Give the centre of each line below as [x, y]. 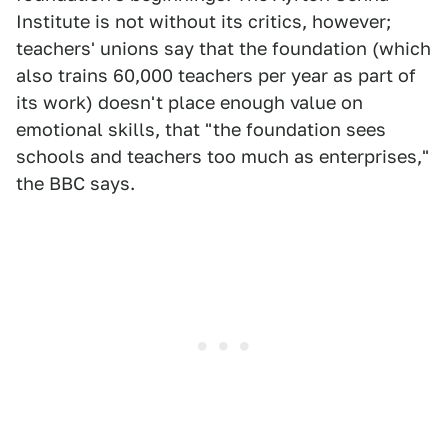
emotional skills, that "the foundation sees [201, 129]
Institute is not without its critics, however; [203, 21]
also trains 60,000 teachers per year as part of [216, 75]
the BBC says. [75, 183]
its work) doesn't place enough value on [189, 102]
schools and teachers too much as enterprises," [222, 156]
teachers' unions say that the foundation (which [223, 48]
